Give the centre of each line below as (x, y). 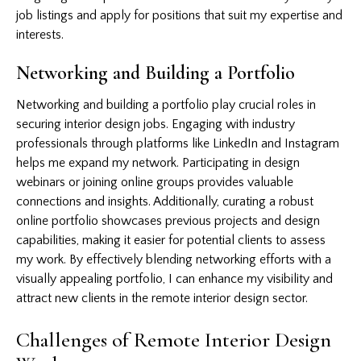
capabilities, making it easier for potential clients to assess (171, 240)
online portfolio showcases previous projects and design (168, 220)
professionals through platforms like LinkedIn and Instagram (178, 143)
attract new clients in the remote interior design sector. (162, 298)
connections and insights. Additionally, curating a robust (165, 201)
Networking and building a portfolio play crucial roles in (166, 104)
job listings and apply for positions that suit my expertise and (179, 15)
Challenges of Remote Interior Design (174, 339)
